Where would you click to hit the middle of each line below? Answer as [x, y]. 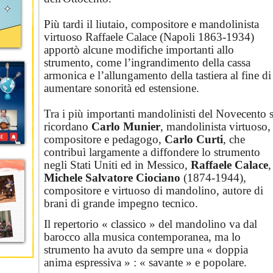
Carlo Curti [194, 139]
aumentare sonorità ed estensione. [122, 88]
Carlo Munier [126, 126]
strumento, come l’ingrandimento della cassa [147, 62]
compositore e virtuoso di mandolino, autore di [154, 190]
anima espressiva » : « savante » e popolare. [145, 262]
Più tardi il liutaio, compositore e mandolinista [151, 24]
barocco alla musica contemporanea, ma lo [142, 237]
